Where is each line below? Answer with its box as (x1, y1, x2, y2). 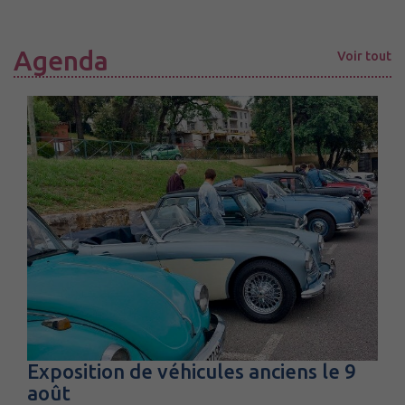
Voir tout (337, 49, 391, 64)
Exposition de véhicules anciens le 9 (27, 359, 356, 382)
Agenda (14, 45, 108, 77)
